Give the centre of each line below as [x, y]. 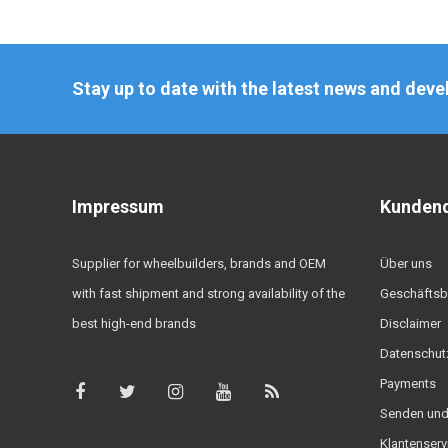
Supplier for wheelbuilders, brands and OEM [199, 263]
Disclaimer [410, 323]
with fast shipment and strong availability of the [208, 293]
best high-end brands [134, 323]
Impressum [118, 206]
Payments [407, 383]
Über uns [405, 263]
